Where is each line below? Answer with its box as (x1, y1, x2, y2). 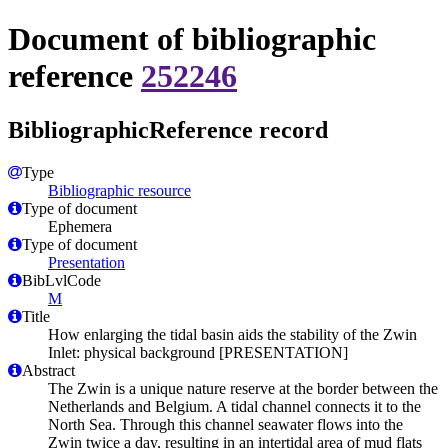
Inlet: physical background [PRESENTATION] (48, 343, 348, 361)
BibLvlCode (22, 271, 101, 289)
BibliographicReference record (8, 116, 328, 143)
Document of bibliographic (8, 21, 376, 58)
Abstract (22, 361, 75, 379)
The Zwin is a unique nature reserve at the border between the (48, 379, 438, 397)
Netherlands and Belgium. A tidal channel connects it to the (48, 397, 421, 415)
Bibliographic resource (48, 181, 191, 199)
